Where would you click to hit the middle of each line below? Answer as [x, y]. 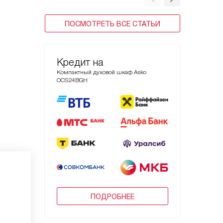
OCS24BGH [72, 80]
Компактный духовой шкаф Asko [102, 72]
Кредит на [80, 62]
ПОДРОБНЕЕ [112, 196]
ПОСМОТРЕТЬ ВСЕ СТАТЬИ [112, 24]
